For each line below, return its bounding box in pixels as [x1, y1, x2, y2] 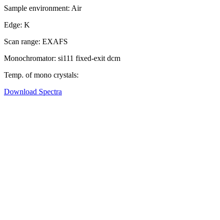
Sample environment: [4, 4, 70, 13]
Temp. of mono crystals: [4, 71, 79, 80]
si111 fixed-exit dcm [56, 54, 120, 63]
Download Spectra [4, 87, 62, 96]
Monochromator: [4, 54, 56, 63]
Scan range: [4, 37, 40, 46]
